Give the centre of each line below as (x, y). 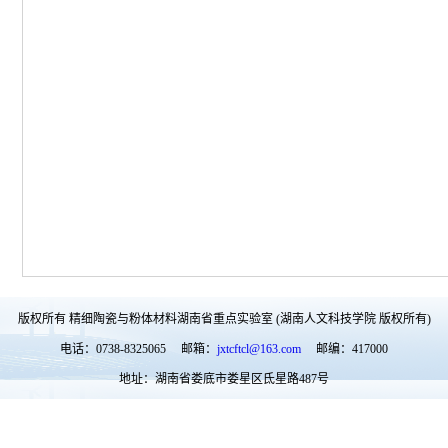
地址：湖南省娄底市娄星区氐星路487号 (224, 379)
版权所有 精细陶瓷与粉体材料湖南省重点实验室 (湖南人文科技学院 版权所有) (224, 319)
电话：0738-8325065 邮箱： (138, 349)
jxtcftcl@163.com (259, 349)
